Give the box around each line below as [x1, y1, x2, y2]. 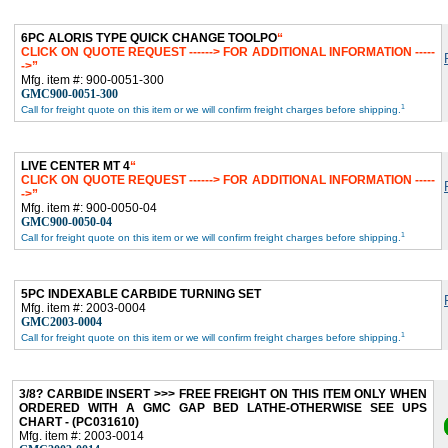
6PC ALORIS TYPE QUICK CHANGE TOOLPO [21, 30, 277, 45]
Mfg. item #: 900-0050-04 [21, 200, 157, 215]
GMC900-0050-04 [21, 214, 112, 229]
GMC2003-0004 [21, 314, 102, 329]
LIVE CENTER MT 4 [21, 158, 130, 173]
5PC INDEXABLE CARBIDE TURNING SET [21, 286, 261, 301]
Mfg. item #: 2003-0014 [19, 428, 144, 443]
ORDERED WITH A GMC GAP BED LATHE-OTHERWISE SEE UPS [19, 400, 427, 415]
